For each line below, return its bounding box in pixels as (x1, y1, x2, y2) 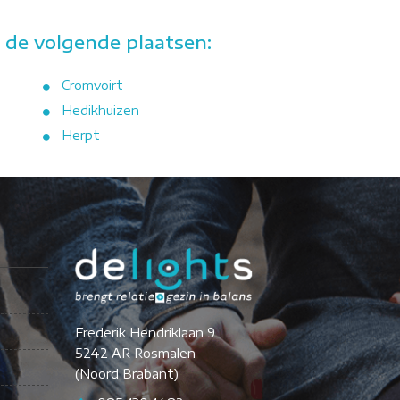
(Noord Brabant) (74, 365, 179, 381)
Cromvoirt (61, 78, 123, 94)
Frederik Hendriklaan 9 (74, 324, 215, 340)
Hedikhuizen (61, 103, 139, 119)
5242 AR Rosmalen (74, 345, 196, 361)
